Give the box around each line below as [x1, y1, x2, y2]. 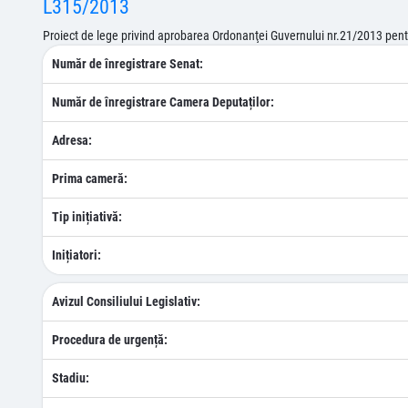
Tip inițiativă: [52, 209, 122, 224]
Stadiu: [52, 371, 89, 385]
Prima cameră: [52, 171, 127, 186]
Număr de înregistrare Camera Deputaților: [52, 95, 274, 109]
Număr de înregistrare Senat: [52, 56, 203, 71]
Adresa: [52, 133, 92, 148]
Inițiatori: [52, 248, 101, 262]
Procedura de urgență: [52, 332, 168, 347]
